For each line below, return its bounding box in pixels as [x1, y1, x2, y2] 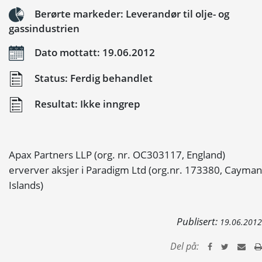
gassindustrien [9, 22, 80, 35]
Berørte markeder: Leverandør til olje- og [32, 6, 229, 20]
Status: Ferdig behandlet [32, 71, 153, 85]
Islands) [9, 178, 43, 192]
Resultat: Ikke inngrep [32, 96, 140, 111]
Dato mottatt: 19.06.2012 [32, 45, 155, 59]
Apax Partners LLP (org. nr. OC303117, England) [9, 148, 225, 161]
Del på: [170, 240, 199, 253]
